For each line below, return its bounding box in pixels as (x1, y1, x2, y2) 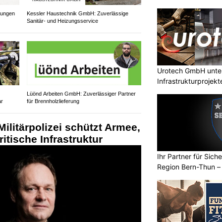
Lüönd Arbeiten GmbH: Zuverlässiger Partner (26, 90, 136, 97)
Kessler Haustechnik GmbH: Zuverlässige (26, 10, 128, 16)
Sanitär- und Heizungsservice (26, 17, 98, 24)
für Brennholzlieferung (26, 98, 79, 104)
